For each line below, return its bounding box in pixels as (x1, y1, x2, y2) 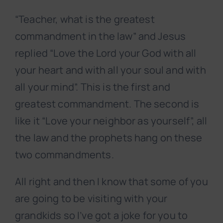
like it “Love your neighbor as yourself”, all (15, 114, 208, 128)
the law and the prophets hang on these (15, 131, 203, 145)
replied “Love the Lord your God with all (15, 46, 197, 60)
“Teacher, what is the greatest (15, 12, 155, 26)
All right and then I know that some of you (15, 175, 208, 189)
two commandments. (15, 148, 114, 162)
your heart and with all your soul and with (15, 63, 206, 77)
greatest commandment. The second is (15, 97, 200, 111)
